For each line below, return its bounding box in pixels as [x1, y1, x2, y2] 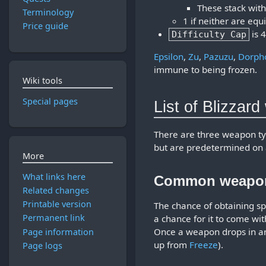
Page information [22, 226, 94, 237]
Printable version [22, 198, 91, 210]
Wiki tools [22, 75, 62, 87]
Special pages [22, 96, 78, 107]
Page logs [22, 239, 62, 251]
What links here [22, 170, 85, 182]
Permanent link [22, 212, 85, 224]
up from [154, 239, 190, 251]
